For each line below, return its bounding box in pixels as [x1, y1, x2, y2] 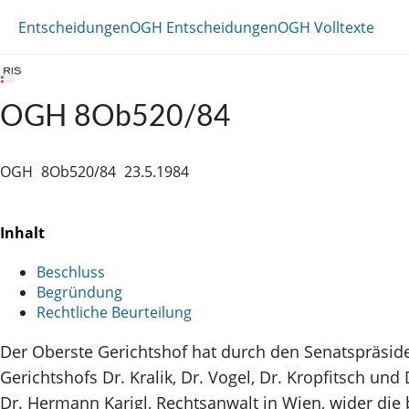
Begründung [37, 281, 122, 302]
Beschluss [37, 261, 105, 282]
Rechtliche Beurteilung [37, 301, 192, 322]
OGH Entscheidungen [130, 16, 278, 37]
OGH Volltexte [278, 16, 374, 37]
